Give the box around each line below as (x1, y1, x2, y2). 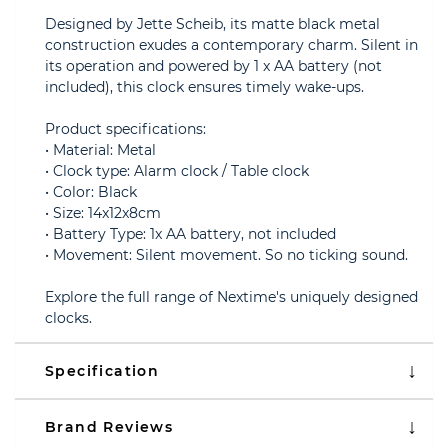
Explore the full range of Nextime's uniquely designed (45, 288, 418, 306)
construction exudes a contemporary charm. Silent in (45, 36, 418, 54)
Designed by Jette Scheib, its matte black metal (45, 15, 380, 33)
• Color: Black (45, 183, 137, 201)
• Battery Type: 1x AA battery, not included (45, 225, 336, 243)
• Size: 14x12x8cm (45, 204, 161, 222)
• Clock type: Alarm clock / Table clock (45, 162, 309, 180)
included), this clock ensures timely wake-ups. (45, 78, 364, 96)
